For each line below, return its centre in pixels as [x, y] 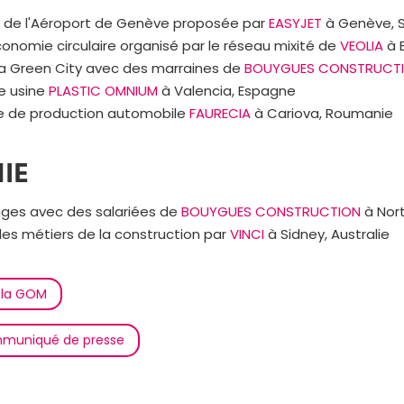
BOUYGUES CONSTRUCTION [271, 211]
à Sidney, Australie [326, 234]
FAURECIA [220, 113]
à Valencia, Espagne [226, 91]
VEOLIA [361, 46]
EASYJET [295, 23]
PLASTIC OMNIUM [103, 91]
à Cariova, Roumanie [321, 113]
